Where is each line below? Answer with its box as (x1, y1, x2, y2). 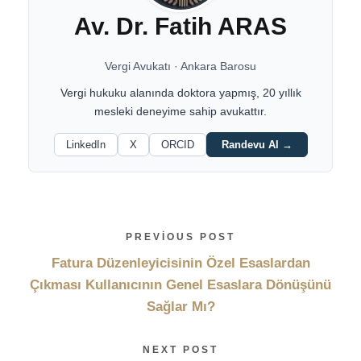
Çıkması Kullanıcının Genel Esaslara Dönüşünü (30, 276, 331, 293)
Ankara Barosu (180, 59, 256, 73)
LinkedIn (65, 138, 106, 151)
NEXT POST (143, 343, 218, 355)
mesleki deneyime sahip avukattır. (94, 104, 267, 118)
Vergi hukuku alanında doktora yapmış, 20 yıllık (60, 85, 301, 99)
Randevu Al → (221, 138, 293, 151)
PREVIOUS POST (126, 230, 235, 243)
